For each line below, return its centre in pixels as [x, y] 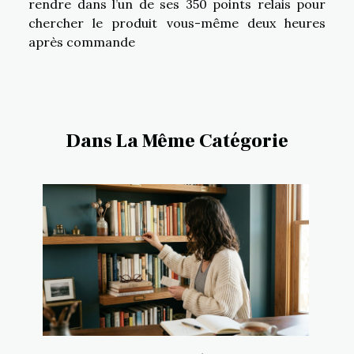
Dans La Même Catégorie [177, 141]
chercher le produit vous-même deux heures [177, 23]
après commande [82, 41]
